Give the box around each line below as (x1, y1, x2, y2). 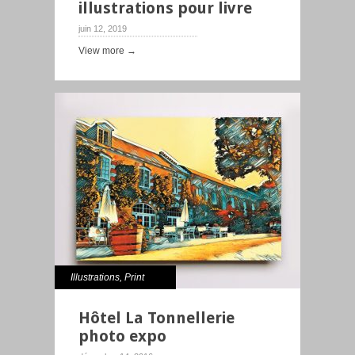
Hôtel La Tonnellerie (78, 308, 235, 327)
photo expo (78, 326, 166, 345)
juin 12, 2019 (78, 24, 127, 33)
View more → (78, 45, 136, 56)
